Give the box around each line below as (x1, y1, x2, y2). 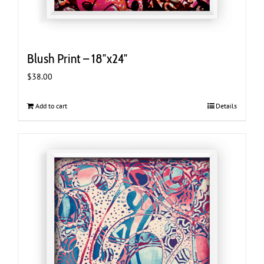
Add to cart (35, 101, 67, 110)
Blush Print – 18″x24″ (27, 50, 128, 67)
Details (216, 101, 237, 110)
